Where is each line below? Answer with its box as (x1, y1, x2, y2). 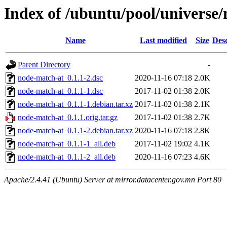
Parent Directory (18, 60, 70, 69)
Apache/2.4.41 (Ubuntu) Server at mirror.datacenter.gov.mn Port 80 (4, 175, 221, 184)
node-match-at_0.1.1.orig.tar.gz (18, 113, 118, 122)
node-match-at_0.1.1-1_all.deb (18, 139, 116, 148)
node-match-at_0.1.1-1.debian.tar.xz (18, 100, 133, 109)
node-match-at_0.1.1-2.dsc (18, 73, 103, 83)
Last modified (140, 36, 187, 45)
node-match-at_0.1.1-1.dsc (18, 87, 103, 96)
